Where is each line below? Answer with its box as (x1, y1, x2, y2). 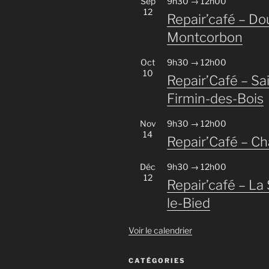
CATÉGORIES (128, 256, 186, 265)
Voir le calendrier (128, 225, 192, 236)
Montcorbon (167, 29, 243, 46)
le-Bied (167, 195, 210, 211)
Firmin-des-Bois (167, 91, 264, 107)
